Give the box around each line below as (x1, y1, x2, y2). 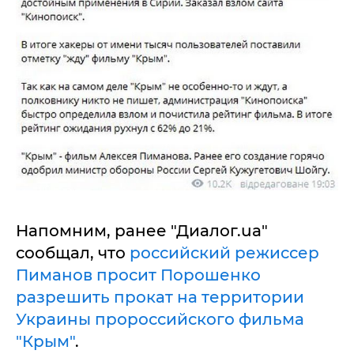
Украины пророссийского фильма (16, 309, 304, 329)
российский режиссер (130, 243, 319, 262)
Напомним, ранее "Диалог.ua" (16, 220, 268, 240)
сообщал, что (16, 243, 130, 262)
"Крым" (16, 331, 75, 351)
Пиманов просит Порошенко (16, 265, 261, 284)
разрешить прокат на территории (16, 287, 304, 307)
